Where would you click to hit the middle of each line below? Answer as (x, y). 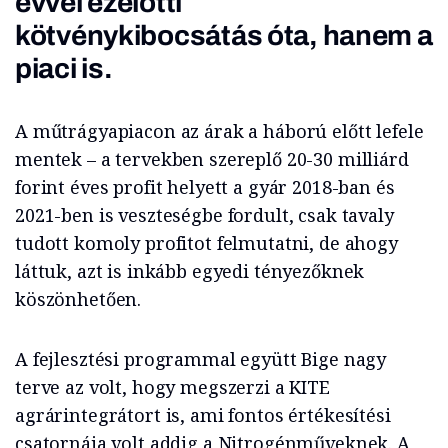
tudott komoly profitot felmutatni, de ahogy (206, 243)
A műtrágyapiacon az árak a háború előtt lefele (219, 131)
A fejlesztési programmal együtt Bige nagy (201, 359)
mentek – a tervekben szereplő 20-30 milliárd (212, 159)
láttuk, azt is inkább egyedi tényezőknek (190, 271)
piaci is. (64, 69)
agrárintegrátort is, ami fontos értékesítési (203, 415)
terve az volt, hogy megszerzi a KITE (172, 387)
